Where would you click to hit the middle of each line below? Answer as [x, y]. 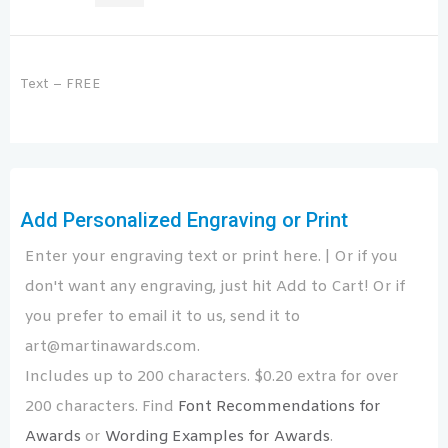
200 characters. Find [101, 406]
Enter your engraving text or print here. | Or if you [211, 256]
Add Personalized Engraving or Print [184, 219]
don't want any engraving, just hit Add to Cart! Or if [215, 286]
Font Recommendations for [279, 406]
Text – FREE [60, 85]
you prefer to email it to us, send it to [162, 316]
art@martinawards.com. [112, 346]
